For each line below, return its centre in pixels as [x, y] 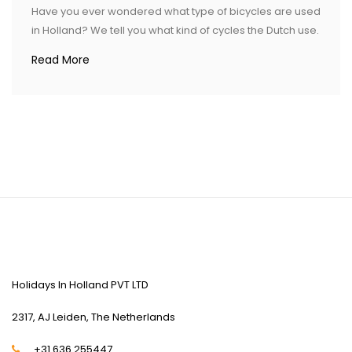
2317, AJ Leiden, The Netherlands [93, 317]
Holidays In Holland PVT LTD [80, 284]
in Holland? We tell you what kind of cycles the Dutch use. [175, 30]
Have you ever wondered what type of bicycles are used [176, 11]
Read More [60, 59]
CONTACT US [62, 254]
